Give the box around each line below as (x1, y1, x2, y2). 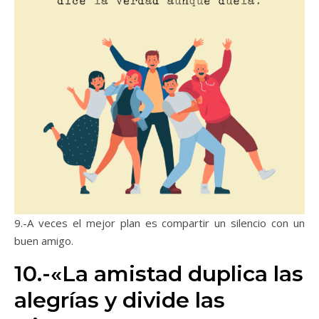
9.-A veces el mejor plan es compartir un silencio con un (14, 216, 305, 230)
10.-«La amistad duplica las (14, 261, 303, 287)
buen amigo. (14, 234, 73, 248)
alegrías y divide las (14, 287, 225, 313)
